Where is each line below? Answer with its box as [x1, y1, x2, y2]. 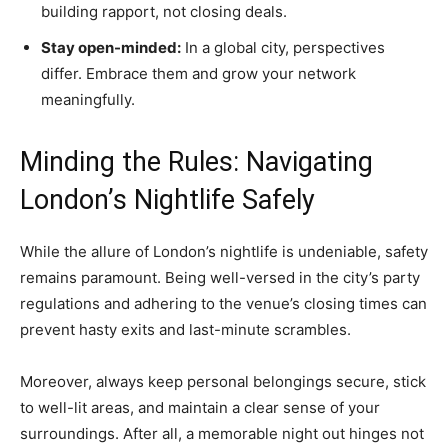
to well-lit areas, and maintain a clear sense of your [20, 397, 380, 417]
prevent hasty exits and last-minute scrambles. [20, 319, 351, 339]
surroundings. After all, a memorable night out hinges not [20, 423, 424, 443]
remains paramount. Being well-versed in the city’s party [20, 267, 420, 287]
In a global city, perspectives [181, 37, 385, 57]
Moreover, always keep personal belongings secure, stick [20, 371, 426, 391]
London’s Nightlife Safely [20, 183, 315, 216]
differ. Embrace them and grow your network [41, 63, 356, 83]
